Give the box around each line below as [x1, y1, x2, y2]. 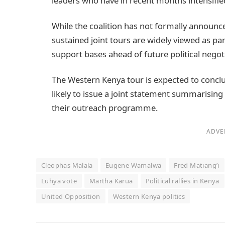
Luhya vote [41, 176, 77, 186]
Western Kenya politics [113, 192, 185, 201]
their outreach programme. [52, 102, 158, 114]
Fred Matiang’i [174, 161, 219, 170]
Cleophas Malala [41, 161, 93, 170]
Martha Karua [89, 176, 133, 186]
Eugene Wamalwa [105, 161, 162, 170]
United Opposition [41, 192, 100, 201]
